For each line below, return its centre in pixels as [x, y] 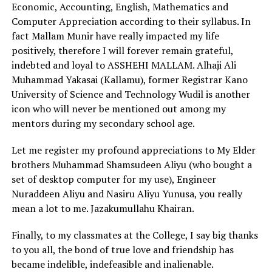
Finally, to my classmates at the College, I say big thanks [134, 235]
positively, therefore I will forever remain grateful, [122, 50]
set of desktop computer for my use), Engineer [114, 179]
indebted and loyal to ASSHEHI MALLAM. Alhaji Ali [124, 65]
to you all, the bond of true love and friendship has [122, 249]
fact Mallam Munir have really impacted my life [115, 36]
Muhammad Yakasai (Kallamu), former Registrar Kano [129, 79]
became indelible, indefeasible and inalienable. [112, 264]
